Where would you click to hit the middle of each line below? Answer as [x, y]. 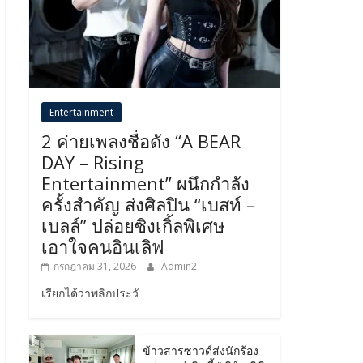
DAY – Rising [93, 162]
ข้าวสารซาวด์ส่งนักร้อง [201, 350]
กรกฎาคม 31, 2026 [95, 266]
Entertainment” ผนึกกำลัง [145, 183]
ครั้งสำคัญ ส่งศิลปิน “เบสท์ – [148, 204]
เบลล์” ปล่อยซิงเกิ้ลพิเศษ [133, 225]
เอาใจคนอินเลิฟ [103, 246]
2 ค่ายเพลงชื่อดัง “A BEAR [141, 141]
